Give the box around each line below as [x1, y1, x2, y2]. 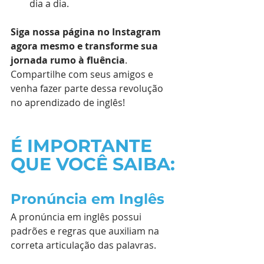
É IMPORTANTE [11, 134, 157, 157]
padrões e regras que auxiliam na [11, 224, 161, 237]
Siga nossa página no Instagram [11, 25, 163, 38]
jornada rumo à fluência [11, 53, 125, 67]
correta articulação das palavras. [11, 238, 156, 252]
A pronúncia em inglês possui [11, 210, 144, 223]
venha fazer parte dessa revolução [11, 81, 166, 95]
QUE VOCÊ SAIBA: [11, 153, 175, 175]
